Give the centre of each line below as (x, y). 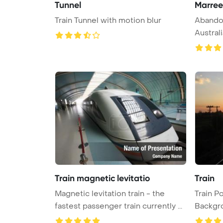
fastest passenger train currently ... (118, 206)
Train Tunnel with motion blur (108, 20)
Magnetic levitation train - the (110, 193)
